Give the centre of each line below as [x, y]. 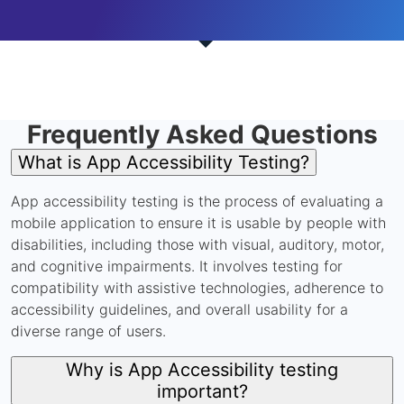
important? [202, 391]
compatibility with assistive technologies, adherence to [197, 287]
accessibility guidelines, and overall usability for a [179, 309]
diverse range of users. [88, 331]
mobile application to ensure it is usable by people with [198, 222]
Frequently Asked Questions [202, 134]
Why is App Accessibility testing [202, 369]
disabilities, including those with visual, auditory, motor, [197, 244]
